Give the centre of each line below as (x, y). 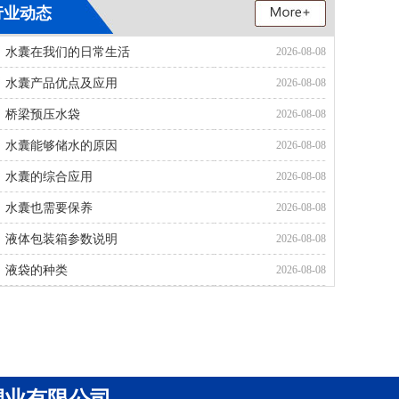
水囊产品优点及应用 (61, 83)
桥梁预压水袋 (43, 114)
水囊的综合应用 (49, 176)
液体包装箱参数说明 (61, 239)
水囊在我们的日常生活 (68, 52)
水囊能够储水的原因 (61, 145)
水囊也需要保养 (49, 208)
